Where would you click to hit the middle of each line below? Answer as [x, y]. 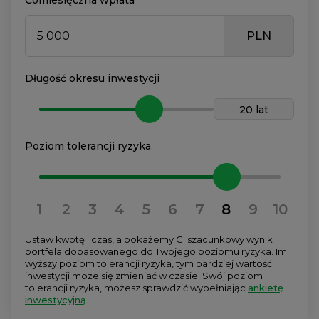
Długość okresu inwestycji [92, 78]
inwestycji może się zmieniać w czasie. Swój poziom [144, 276]
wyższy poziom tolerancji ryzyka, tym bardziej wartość [148, 263]
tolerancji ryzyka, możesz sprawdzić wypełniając [136, 288]
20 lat [253, 110]
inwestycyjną [56, 300]
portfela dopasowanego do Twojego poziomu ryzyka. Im [156, 251]
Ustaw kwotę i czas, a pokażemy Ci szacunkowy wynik [149, 239]
